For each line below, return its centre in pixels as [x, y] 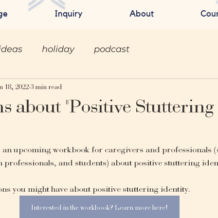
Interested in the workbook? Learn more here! [99, 208]
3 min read [46, 87]
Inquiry [69, 14]
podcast [112, 49]
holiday [58, 49]
